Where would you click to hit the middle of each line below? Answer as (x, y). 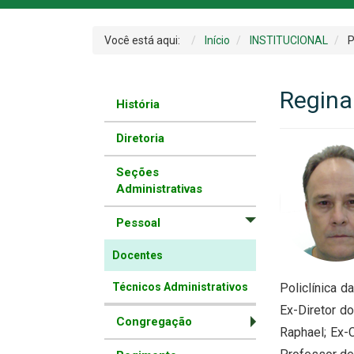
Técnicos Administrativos (180, 287)
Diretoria (140, 139)
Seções (137, 173)
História (138, 105)
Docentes (137, 256)
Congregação (154, 322)
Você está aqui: (145, 41)
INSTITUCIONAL (289, 41)
